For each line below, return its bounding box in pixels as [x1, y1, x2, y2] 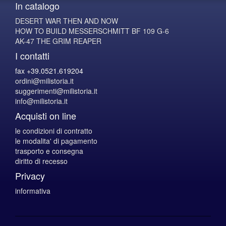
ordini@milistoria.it [15, 75, 74, 86]
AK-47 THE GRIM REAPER [15, 35, 101, 46]
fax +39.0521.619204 [15, 65, 83, 76]
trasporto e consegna [15, 145, 83, 156]
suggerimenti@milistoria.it [15, 85, 97, 96]
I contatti [15, 48, 49, 62]
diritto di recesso [15, 155, 68, 166]
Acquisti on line [15, 108, 76, 122]
